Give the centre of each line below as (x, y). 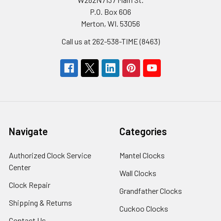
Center (20, 167)
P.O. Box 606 (110, 12)
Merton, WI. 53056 (110, 23)
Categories (143, 131)
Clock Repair (30, 185)
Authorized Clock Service (50, 155)
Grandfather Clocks (151, 191)
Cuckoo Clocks (144, 208)
